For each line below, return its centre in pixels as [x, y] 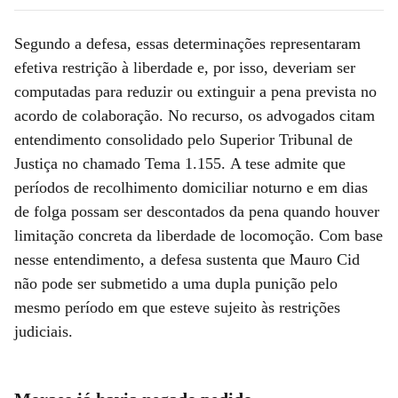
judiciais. [44, 331]
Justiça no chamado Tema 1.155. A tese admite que [180, 163]
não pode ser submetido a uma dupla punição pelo [176, 283]
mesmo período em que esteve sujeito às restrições [177, 307]
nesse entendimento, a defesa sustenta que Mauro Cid [187, 259]
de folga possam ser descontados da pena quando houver [197, 211]
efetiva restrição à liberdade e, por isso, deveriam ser [185, 67]
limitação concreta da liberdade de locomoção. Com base [199, 235]
